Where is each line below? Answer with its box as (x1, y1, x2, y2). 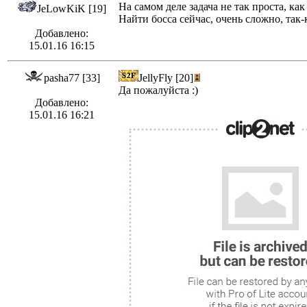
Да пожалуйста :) (119, 84, 198, 97)
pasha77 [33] (43, 72, 100, 84)
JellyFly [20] (138, 72, 193, 84)
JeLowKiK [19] (37, 3, 106, 15)
